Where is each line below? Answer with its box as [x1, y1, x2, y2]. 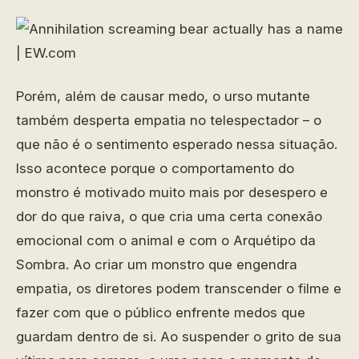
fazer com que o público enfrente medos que [16, 305, 305, 321]
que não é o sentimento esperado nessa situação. [16, 136, 337, 152]
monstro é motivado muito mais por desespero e [16, 184, 328, 200]
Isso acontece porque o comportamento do [16, 160, 294, 176]
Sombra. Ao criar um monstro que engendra [16, 256, 297, 272]
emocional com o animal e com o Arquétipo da [16, 232, 316, 248]
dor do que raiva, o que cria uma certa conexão [16, 208, 322, 224]
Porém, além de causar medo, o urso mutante [16, 88, 310, 104]
